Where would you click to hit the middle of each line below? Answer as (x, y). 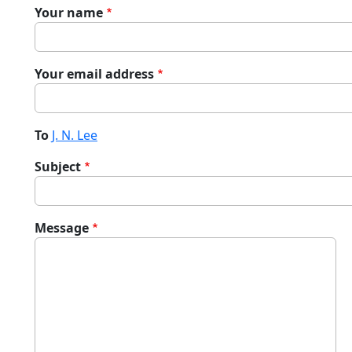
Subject (58, 167)
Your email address (94, 74)
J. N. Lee (75, 135)
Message (62, 228)
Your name (69, 13)
